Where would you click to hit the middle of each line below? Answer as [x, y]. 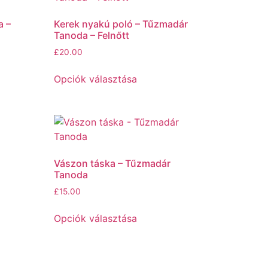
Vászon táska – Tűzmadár [112, 163]
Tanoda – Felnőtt [92, 35]
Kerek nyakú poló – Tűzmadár [121, 24]
